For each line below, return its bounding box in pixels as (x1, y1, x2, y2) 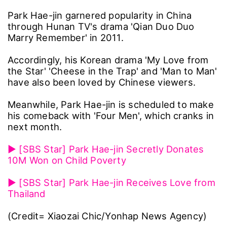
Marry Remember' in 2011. (8, 31, 124, 43)
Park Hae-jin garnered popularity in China (8, 9, 192, 21)
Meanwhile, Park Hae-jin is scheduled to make (8, 98, 214, 110)
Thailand (8, 187, 46, 199)
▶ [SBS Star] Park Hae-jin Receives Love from (8, 176, 215, 188)
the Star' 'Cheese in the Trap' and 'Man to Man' (8, 65, 217, 77)
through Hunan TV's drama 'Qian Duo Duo (8, 20, 195, 32)
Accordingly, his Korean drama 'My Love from (8, 54, 209, 65)
